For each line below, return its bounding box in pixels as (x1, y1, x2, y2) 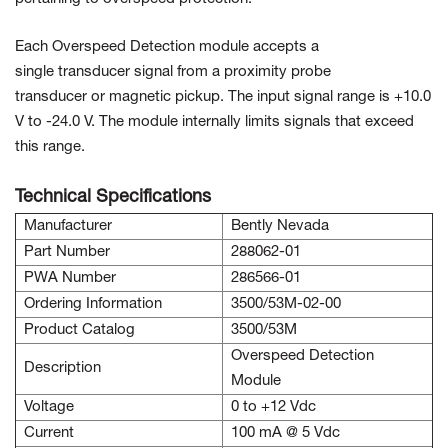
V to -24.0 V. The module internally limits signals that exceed (15, 115, 414, 130)
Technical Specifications (15, 189, 211, 207)
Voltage (24, 400, 74, 415)
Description (24, 361, 101, 376)
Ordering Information (24, 297, 162, 312)
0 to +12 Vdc (231, 400, 316, 415)
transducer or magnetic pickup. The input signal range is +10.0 (15, 90, 431, 105)
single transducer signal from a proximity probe (15, 65, 331, 80)
